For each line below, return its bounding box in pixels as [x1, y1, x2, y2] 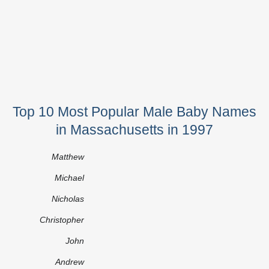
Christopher [40, 214, 84, 225]
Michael [55, 172, 84, 183]
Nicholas [52, 193, 84, 204]
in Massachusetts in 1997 [56, 121, 213, 138]
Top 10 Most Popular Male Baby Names [13, 103, 256, 119]
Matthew [52, 151, 84, 162]
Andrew [55, 256, 84, 267]
